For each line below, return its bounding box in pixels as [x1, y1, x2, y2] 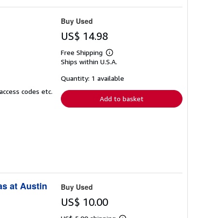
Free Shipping [61, 48, 103, 56]
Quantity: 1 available [61, 73, 124, 82]
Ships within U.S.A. [61, 57, 117, 66]
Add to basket [100, 94, 144, 103]
